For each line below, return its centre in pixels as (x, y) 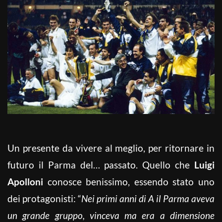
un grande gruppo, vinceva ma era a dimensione (111, 215)
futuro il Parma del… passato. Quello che (101, 165)
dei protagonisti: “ (44, 198)
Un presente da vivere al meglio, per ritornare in (111, 148)
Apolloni (25, 181)
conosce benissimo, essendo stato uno (129, 181)
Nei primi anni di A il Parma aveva (148, 198)
